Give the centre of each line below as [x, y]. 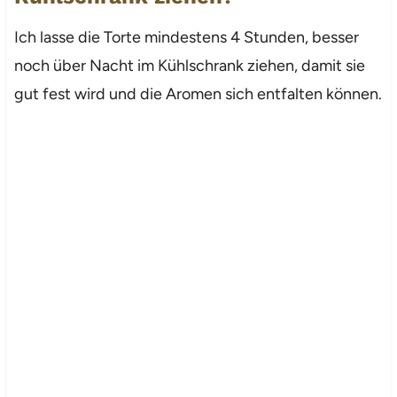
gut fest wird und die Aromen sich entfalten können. [198, 93]
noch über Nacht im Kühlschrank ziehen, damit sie [189, 65]
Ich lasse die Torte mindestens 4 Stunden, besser [186, 37]
